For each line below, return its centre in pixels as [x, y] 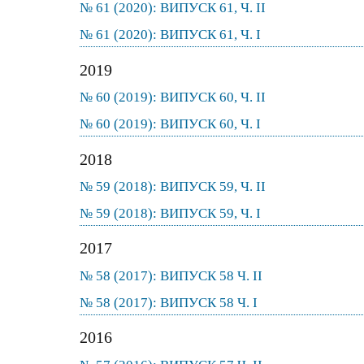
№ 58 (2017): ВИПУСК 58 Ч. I [169, 302]
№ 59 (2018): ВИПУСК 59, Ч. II [173, 187]
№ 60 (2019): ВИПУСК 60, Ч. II [173, 97]
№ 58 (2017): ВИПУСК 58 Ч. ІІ [171, 275]
